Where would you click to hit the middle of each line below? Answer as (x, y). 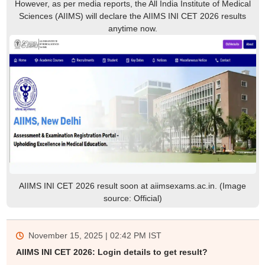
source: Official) (132, 198)
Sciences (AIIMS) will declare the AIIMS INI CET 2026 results (132, 16)
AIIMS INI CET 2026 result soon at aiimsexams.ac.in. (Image (132, 185)
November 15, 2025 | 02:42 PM (87, 235)
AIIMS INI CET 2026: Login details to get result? (112, 252)
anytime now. (132, 29)
